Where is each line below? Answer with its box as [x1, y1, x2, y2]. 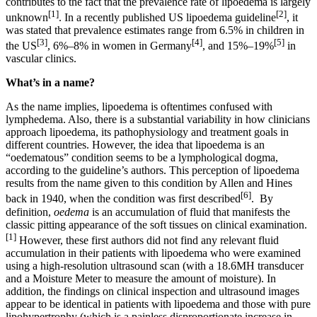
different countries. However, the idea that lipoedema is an [6, 139, 265, 151]
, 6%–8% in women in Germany [47, 40, 192, 52]
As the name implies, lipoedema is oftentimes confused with [6, 100, 272, 113]
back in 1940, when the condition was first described [6, 192, 241, 205]
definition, [6, 205, 54, 218]
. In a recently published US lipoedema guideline [59, 11, 276, 23]
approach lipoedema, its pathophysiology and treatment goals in [6, 126, 289, 139]
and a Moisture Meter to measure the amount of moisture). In [6, 272, 276, 284]
